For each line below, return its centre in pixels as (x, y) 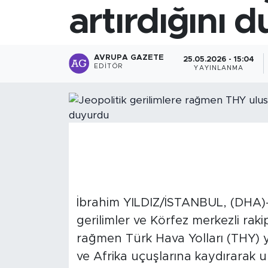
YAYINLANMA (219, 68)
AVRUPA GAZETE (129, 58)
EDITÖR (108, 67)
